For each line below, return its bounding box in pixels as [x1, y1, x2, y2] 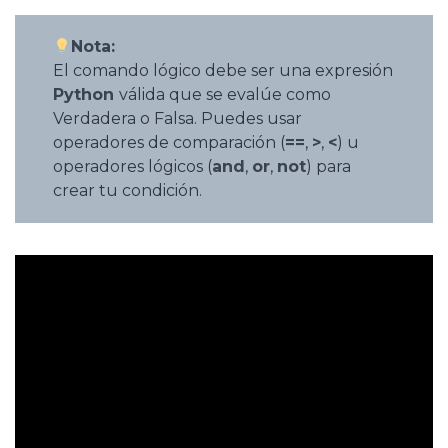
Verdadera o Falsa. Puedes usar [53, 109, 302, 128]
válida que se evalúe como [119, 85, 331, 104]
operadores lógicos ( [53, 157, 212, 176]
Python [53, 85, 119, 104]
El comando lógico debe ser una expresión [53, 61, 393, 80]
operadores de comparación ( [53, 133, 285, 152]
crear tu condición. [53, 181, 202, 200]
